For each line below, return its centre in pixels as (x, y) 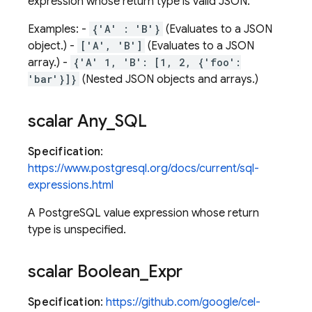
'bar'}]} (52, 79)
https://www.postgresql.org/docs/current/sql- (143, 169)
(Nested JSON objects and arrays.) (169, 79)
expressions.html (71, 185)
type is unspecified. (77, 230)
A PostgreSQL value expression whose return (143, 213)
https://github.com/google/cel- (184, 302)
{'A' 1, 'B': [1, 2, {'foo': (157, 62)
